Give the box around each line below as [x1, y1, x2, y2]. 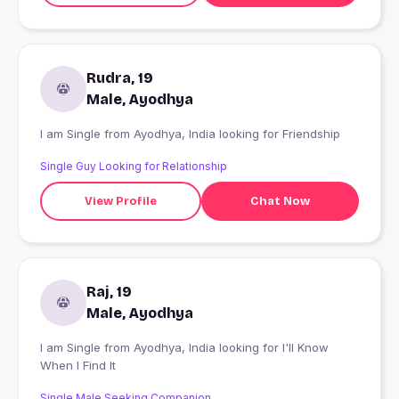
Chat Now [249, 193, 310, 208]
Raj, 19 [86, 283, 132, 301]
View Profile [84, 193, 157, 208]
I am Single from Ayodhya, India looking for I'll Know [40, 340, 104, 355]
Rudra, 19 [86, 69, 153, 87]
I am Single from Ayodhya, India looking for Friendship [134, 126, 340, 142]
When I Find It [40, 358, 116, 373]
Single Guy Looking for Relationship [40, 159, 227, 174]
